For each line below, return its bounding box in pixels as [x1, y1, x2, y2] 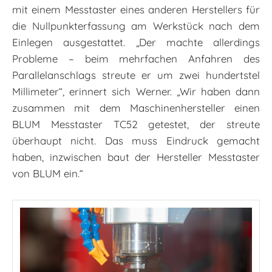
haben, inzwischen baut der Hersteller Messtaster [12, 150, 260, 163]
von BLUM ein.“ [12, 166, 83, 180]
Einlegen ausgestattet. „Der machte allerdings [12, 35, 260, 49]
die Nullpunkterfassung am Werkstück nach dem [12, 19, 260, 32]
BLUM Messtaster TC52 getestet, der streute [12, 117, 260, 131]
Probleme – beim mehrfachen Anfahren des [12, 52, 260, 65]
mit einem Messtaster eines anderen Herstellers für [12, 2, 260, 16]
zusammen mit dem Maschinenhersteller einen [12, 101, 260, 114]
